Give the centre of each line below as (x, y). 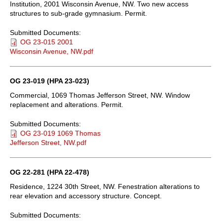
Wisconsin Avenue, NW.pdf (52, 51)
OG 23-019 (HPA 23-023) (50, 81)
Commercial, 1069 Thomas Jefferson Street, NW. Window (100, 95)
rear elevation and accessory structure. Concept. (86, 196)
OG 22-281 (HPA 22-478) (50, 172)
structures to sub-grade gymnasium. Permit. (78, 13)
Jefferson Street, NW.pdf (48, 142)
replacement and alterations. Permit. (67, 104)
